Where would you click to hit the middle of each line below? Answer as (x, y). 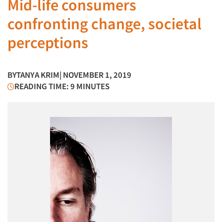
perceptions (48, 43)
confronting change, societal (105, 24)
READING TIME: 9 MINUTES (62, 86)
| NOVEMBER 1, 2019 (95, 75)
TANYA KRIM (38, 75)
